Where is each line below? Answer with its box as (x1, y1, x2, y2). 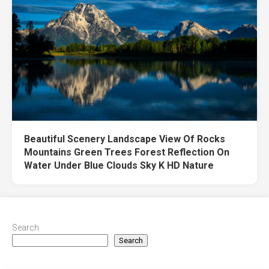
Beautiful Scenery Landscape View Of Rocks (24, 133, 225, 145)
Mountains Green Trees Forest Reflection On (24, 146, 229, 158)
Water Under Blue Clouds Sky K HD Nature (24, 159, 214, 171)
